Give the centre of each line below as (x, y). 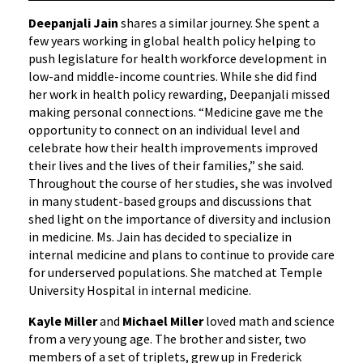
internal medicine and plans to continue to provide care (181, 255)
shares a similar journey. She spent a (220, 23)
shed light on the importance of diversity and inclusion (179, 219)
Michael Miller (163, 321)
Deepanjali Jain (75, 23)
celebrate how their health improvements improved (173, 148)
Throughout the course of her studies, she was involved (180, 184)
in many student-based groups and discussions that (170, 201)
